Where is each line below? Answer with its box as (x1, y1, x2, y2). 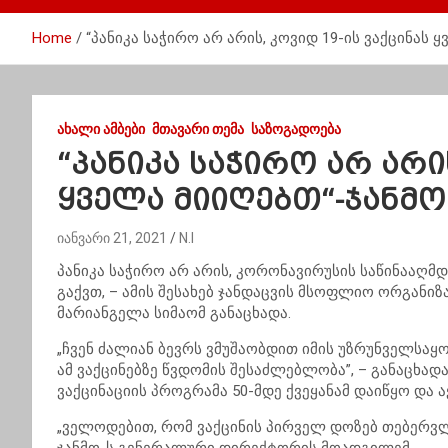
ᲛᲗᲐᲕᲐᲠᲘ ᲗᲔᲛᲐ (152, 121, 244, 137)
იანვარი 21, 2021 (57, 230, 167, 246)
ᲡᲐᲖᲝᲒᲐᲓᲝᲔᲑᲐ (251, 121, 341, 137)
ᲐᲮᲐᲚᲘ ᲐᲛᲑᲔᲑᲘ (57, 121, 145, 137)
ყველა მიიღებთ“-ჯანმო (57, 184, 446, 217)
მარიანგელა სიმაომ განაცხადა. (57, 304, 291, 322)
